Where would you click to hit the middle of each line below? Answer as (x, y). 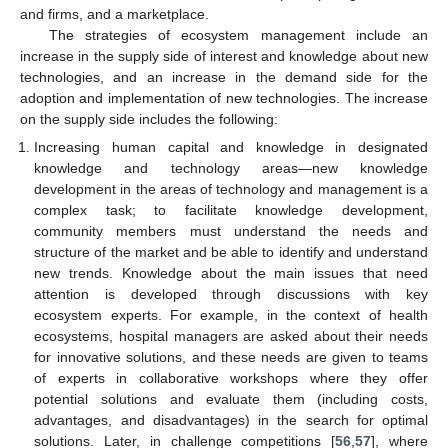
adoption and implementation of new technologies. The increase (224, 98)
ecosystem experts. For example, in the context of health (231, 315)
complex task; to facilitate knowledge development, (231, 210)
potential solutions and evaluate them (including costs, (231, 399)
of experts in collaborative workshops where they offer (231, 378)
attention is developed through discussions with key (231, 294)
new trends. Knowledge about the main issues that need (231, 273)
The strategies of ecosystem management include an (238, 35)
